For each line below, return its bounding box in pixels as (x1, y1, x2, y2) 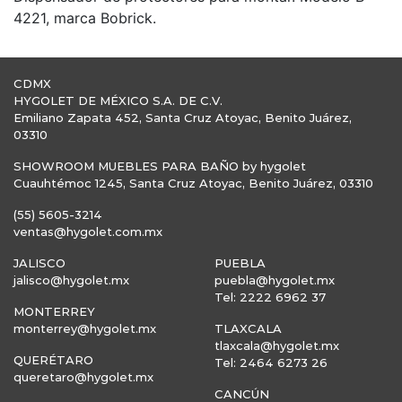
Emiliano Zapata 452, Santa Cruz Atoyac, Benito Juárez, (13, 110, 352, 125)
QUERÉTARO (13, 353, 93, 367)
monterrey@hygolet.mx (13, 321, 156, 336)
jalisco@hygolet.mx (13, 273, 129, 287)
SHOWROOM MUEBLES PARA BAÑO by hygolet (13, 159, 306, 173)
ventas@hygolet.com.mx (13, 224, 162, 239)
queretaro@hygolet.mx (13, 370, 153, 384)
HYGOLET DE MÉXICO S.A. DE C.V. (13, 93, 223, 108)
